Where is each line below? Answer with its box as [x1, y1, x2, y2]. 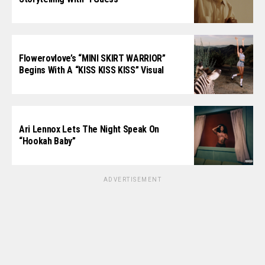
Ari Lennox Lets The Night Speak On [19, 123, 160, 135]
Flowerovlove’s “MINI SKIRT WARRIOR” [19, 52, 166, 64]
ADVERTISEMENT [103, 176, 162, 183]
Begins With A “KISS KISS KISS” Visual [19, 64, 164, 76]
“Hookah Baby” [19, 135, 76, 147]
